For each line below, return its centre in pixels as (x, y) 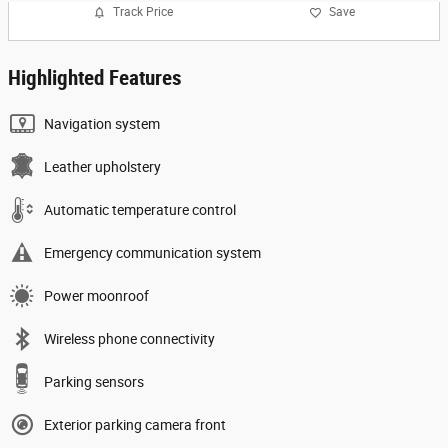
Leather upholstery (102, 166)
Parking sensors (94, 381)
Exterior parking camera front (135, 424)
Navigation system (102, 123)
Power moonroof (96, 295)
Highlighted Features (95, 77)
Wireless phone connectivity (129, 338)
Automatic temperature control (140, 209)
